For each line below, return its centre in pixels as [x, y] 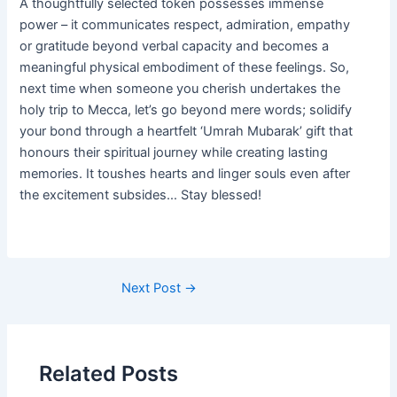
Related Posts [109, 373]
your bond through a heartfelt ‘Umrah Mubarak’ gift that [187, 132]
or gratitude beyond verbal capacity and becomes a [175, 47]
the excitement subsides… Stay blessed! [141, 195]
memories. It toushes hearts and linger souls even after [185, 174]
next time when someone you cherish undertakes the [180, 89]
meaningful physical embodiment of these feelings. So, [185, 68]
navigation [37, 309]
